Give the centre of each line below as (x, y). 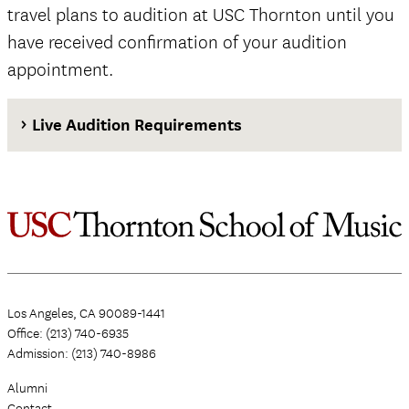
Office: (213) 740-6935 (68, 334)
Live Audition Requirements (137, 125)
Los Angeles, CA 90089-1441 (86, 314)
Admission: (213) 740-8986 (82, 354)
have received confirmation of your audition (177, 43)
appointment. (60, 70)
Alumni (27, 388)
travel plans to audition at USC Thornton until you (201, 16)
